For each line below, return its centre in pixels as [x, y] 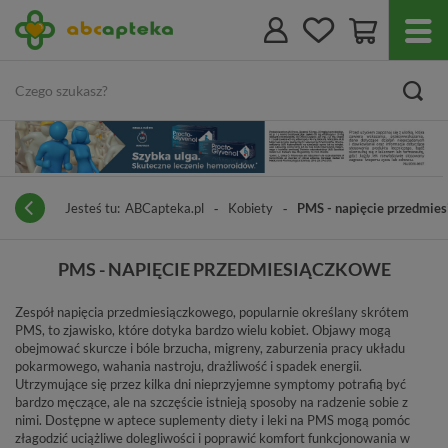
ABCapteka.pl [164, 207]
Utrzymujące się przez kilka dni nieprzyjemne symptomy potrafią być [210, 383]
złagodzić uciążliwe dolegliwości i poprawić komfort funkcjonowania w [212, 437]
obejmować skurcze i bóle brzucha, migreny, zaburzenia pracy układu [210, 347]
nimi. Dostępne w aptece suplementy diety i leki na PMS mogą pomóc [212, 419]
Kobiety [250, 207]
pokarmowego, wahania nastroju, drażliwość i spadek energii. [188, 365]
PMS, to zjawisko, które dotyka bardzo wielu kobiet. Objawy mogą [203, 329]
